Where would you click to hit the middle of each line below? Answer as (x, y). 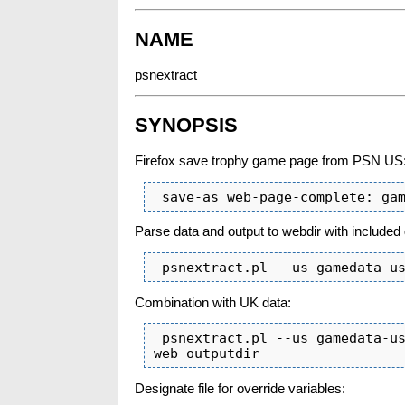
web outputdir (207, 353)
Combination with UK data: (213, 302)
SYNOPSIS (186, 125)
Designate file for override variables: (240, 388)
